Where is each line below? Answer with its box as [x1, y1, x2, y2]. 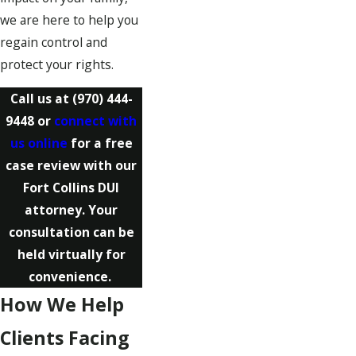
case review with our [6, 157, 137, 175]
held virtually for [17, 246, 126, 264]
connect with [54, 112, 137, 130]
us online [10, 134, 68, 153]
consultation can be [8, 223, 134, 242]
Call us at [10, 90, 72, 108]
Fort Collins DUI [23, 179, 119, 197]
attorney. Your [25, 201, 118, 219]
